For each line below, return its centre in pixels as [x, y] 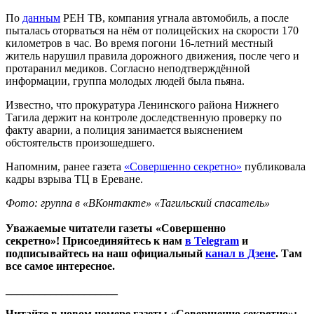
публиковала [274, 166]
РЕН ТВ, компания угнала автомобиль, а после [175, 18]
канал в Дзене [240, 253]
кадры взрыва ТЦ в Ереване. [74, 179]
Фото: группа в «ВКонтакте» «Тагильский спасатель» [138, 203]
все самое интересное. [62, 266]
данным [41, 18]
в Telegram [212, 240]
